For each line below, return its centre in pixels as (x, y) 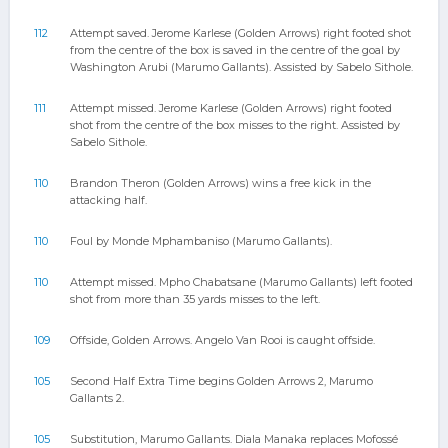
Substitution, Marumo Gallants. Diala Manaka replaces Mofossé (234, 439)
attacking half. (108, 200)
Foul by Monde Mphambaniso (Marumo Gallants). (201, 241)
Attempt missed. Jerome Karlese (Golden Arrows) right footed (231, 108)
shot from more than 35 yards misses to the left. (195, 299)
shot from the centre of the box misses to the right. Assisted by (235, 125)
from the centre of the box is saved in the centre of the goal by (235, 50)
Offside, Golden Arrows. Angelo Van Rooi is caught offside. (222, 340)
